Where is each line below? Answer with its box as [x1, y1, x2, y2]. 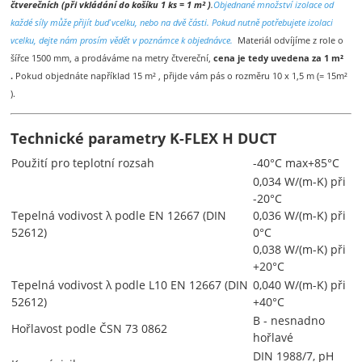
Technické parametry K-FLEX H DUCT [11, 128, 277, 148]
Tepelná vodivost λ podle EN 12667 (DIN [11, 208, 227, 224]
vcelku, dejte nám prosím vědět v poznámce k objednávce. [11, 34, 234, 47]
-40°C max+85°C [253, 155, 340, 171]
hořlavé [253, 330, 294, 346]
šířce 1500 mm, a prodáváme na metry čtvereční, [11, 52, 214, 65]
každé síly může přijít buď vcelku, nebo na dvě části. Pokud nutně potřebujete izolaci [11, 16, 334, 29]
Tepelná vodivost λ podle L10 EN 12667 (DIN [11, 277, 249, 293]
